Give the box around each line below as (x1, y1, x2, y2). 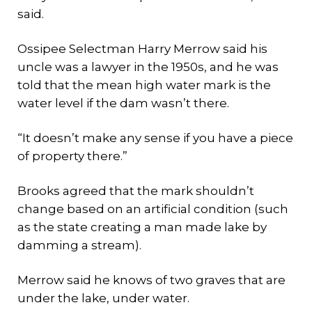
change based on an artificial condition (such (17, 202, 288, 216)
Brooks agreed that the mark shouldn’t (17, 184, 254, 198)
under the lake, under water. (17, 291, 189, 305)
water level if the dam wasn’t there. (17, 96, 229, 110)
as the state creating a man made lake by (17, 220, 267, 234)
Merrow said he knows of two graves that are (17, 273, 286, 287)
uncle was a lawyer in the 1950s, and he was (17, 60, 279, 74)
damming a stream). (17, 238, 141, 252)
